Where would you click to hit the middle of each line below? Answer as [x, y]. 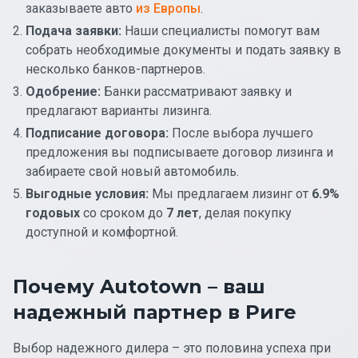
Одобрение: [63, 91]
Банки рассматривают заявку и [196, 91]
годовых [53, 213]
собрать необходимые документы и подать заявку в [183, 50]
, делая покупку [245, 213]
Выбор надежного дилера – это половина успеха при [172, 348]
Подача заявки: [74, 30]
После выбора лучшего [241, 133]
